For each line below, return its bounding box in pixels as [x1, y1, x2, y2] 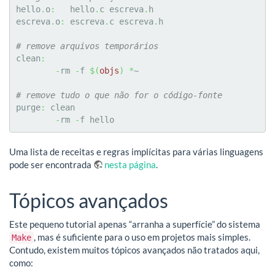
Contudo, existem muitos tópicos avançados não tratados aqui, [9, 244, 260, 255]
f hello [80, 114, 114, 125]
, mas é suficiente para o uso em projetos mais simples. [34, 231, 250, 242]
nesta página [104, 158, 156, 170]
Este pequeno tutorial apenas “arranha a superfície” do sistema [9, 218, 260, 230]
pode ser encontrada [9, 158, 93, 170]
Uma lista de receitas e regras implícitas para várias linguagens [9, 145, 263, 157]
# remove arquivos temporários [16, 41, 158, 51]
